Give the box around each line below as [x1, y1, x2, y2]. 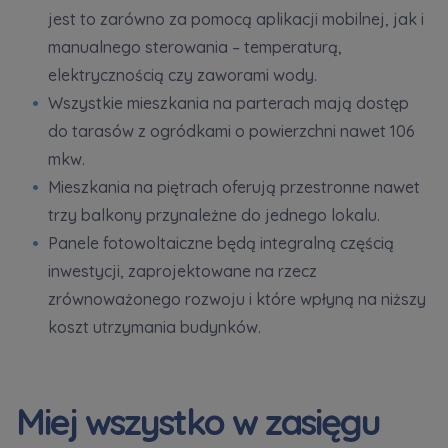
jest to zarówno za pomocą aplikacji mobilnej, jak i [48, 8, 424, 29]
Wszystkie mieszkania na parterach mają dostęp [48, 92, 409, 113]
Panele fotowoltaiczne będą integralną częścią [48, 232, 394, 253]
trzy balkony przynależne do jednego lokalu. [48, 204, 380, 225]
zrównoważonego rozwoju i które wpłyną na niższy [48, 288, 426, 309]
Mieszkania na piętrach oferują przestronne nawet [48, 176, 420, 197]
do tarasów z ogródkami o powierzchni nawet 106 [48, 120, 415, 141]
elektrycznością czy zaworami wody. [48, 64, 317, 85]
